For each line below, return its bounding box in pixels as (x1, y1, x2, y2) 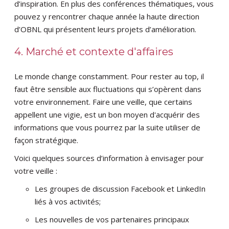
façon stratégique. (14, 135, 81, 146)
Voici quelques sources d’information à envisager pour (14, 153, 204, 164)
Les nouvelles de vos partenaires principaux (35, 214, 190, 225)
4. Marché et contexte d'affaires (14, 45, 174, 58)
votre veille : (14, 166, 60, 176)
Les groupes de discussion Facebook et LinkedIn (35, 184, 206, 194)
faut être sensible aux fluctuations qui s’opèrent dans (14, 84, 202, 95)
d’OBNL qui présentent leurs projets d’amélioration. (14, 24, 199, 35)
